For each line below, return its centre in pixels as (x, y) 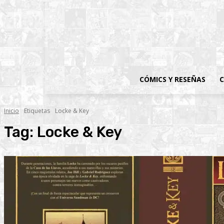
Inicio (11, 111)
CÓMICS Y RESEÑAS (173, 79)
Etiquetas (37, 111)
